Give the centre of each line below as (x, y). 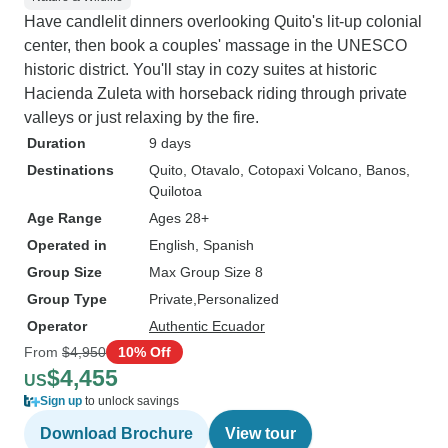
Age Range (64, 218)
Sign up (61, 401)
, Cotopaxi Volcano (299, 170)
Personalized (238, 299)
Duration (56, 143)
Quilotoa (175, 191)
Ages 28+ (179, 218)
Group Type (67, 299)
